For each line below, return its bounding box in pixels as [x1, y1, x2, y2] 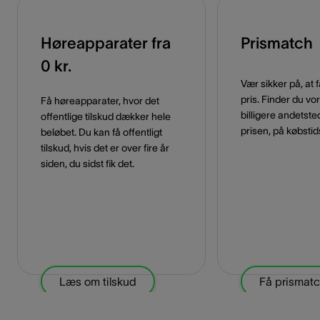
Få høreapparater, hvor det [41, 95, 159, 107]
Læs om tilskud [59, 275, 136, 289]
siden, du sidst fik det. [41, 158, 134, 170]
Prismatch [241, 34, 313, 52]
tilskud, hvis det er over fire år [41, 142, 169, 154]
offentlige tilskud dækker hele [41, 111, 171, 123]
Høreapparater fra [41, 34, 171, 52]
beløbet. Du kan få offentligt [41, 126, 162, 139]
